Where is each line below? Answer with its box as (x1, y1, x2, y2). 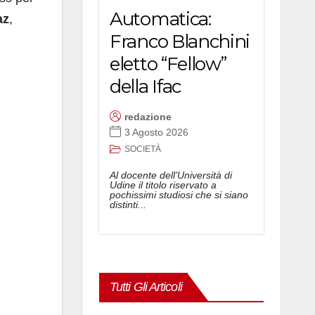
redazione (124, 111, 172, 123)
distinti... (110, 198, 146, 210)
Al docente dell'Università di (110, 169, 232, 181)
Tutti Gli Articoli (110, 279, 182, 294)
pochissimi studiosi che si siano (110, 188, 248, 200)
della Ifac (110, 75, 181, 98)
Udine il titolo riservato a (110, 179, 217, 191)
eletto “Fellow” (110, 52, 226, 75)
